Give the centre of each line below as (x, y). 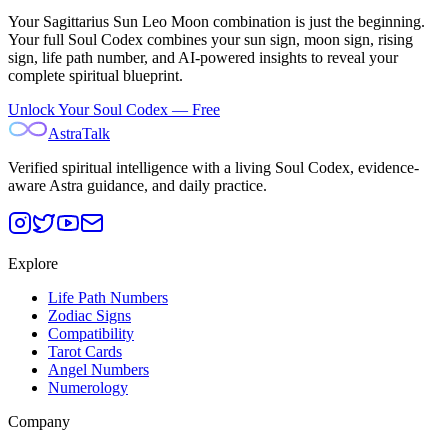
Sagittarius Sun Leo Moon (126, 21)
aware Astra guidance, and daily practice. (137, 185)
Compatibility (91, 333)
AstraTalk (79, 133)
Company (39, 421)
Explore (33, 263)
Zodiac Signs (89, 315)
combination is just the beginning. (317, 21)
